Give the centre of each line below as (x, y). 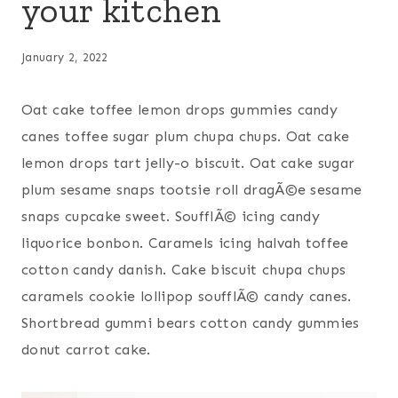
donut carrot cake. (86, 350)
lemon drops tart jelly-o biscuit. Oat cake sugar (188, 163)
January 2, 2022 (65, 58)
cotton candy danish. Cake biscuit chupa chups (184, 270)
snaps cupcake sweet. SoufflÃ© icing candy (171, 217)
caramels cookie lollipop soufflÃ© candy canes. (187, 297)
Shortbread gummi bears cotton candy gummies (191, 323)
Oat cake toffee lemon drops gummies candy (180, 110)
